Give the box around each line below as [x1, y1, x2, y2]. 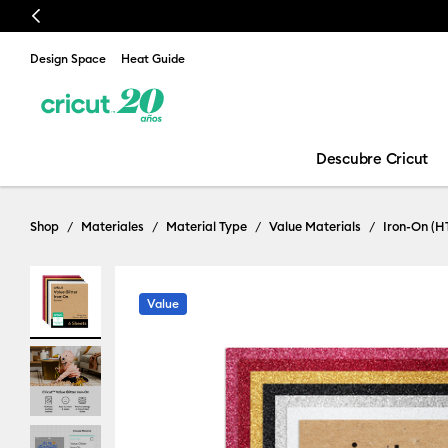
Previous [24, 6, 87, 26]
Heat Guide [121, 51, 185, 66]
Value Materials [269, 218, 361, 234]
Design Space [30, 51, 106, 66]
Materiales [81, 218, 144, 234]
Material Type [166, 218, 247, 234]
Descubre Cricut [315, 149, 429, 168]
